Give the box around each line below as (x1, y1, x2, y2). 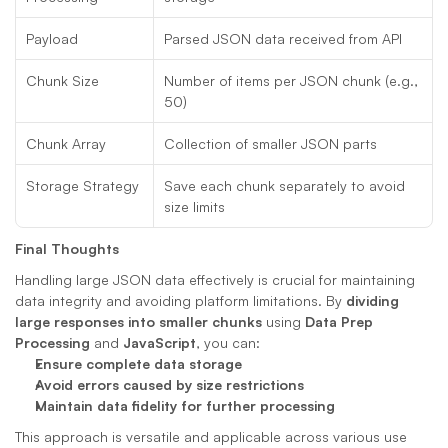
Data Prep (305, 313, 373, 330)
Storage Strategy (26, 177, 139, 194)
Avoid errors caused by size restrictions (35, 376, 304, 393)
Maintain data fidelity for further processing (35, 397, 335, 414)
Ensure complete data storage (35, 355, 242, 372)
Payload (26, 30, 78, 47)
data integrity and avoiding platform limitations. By (15, 292, 346, 309)
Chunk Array (26, 135, 106, 152)
